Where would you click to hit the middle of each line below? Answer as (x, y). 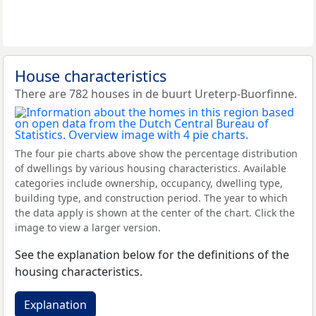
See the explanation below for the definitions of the (152, 255)
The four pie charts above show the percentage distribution (156, 153)
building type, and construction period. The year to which (151, 198)
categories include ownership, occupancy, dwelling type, (149, 183)
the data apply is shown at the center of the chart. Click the (155, 213)
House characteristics (91, 76)
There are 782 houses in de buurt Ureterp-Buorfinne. (156, 94)
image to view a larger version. (88, 227)
